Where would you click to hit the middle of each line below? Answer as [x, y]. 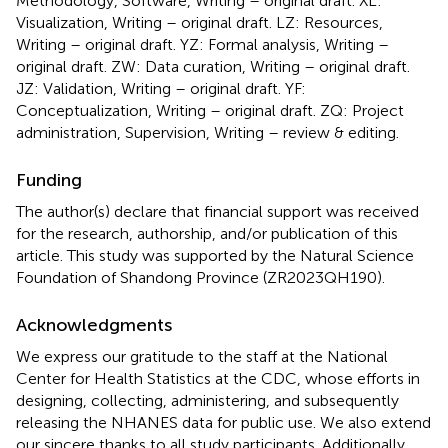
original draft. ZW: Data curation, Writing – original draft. [213, 66]
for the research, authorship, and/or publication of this [207, 233]
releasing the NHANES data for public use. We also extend [223, 422]
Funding [49, 179]
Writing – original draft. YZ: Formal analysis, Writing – [202, 44]
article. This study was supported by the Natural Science [215, 255]
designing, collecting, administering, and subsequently [207, 400]
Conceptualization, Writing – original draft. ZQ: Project [210, 110]
